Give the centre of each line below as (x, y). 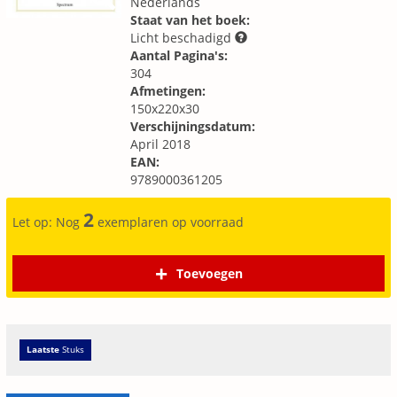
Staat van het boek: (190, 20)
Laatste (43, 349)
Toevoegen (209, 273)
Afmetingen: (168, 91)
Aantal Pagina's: (179, 55)
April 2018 (160, 144)
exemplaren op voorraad (169, 222)
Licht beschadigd (183, 38)
